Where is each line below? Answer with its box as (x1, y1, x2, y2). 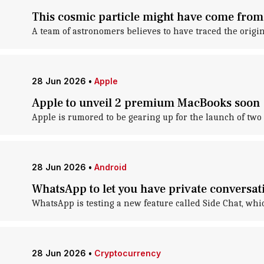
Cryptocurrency (94, 248, 161, 258)
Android (94, 162, 127, 172)
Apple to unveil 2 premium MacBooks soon (31, 95, 260, 111)
